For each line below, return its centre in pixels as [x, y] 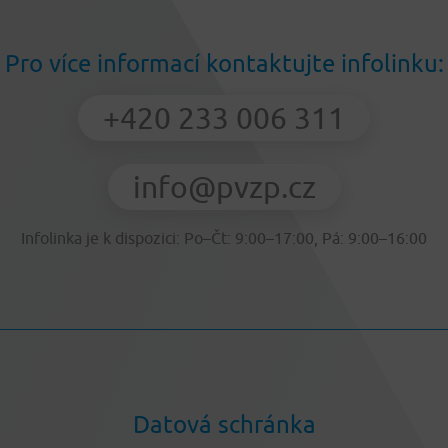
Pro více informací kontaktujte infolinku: [224, 63]
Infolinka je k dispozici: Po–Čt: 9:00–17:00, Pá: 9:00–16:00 [224, 238]
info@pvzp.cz [224, 186]
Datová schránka [224, 424]
